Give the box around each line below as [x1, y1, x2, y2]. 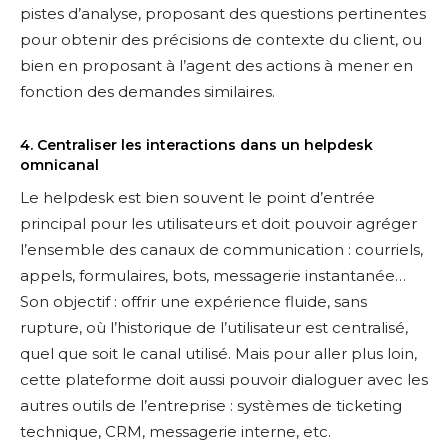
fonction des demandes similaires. [20, 82, 275, 101]
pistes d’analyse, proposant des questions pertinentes [20, 4, 426, 23]
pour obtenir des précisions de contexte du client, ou [20, 30, 422, 49]
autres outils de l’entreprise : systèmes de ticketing [20, 396, 402, 415]
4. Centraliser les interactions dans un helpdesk [20, 136, 373, 154]
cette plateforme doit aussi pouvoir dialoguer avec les [20, 370, 428, 389]
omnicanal [20, 156, 99, 174]
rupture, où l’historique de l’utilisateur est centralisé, [20, 318, 408, 337]
